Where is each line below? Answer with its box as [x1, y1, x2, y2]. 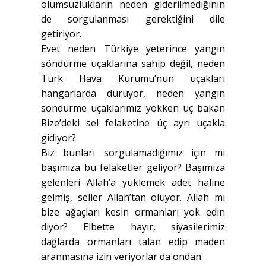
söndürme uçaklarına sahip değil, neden [41, 57, 225, 71]
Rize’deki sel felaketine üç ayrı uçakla [41, 116, 225, 130]
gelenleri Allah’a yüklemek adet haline [41, 176, 225, 189]
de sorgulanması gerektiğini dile [41, 12, 225, 26]
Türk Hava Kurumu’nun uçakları [41, 72, 225, 85]
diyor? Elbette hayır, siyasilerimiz [41, 220, 225, 234]
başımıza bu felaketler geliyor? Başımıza [41, 161, 225, 175]
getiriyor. [41, 27, 81, 41]
